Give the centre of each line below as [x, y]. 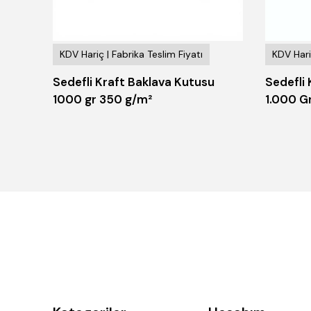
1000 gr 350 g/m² [102, 99]
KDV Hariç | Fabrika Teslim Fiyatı [131, 54]
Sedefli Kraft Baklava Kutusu [134, 82]
